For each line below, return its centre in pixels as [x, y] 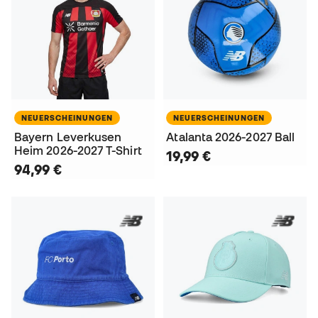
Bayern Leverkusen [68, 137]
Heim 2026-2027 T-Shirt [78, 150]
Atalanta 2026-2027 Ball [231, 137]
